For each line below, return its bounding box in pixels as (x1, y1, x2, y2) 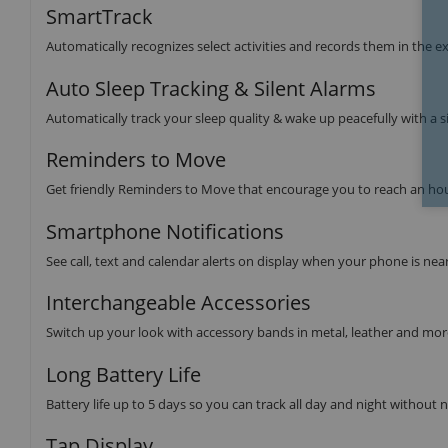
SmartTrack (46, 3, 153, 31)
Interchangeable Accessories (46, 289, 311, 317)
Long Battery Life (46, 360, 201, 388)
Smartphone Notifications (46, 217, 284, 245)
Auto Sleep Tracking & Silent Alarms (46, 74, 376, 102)
